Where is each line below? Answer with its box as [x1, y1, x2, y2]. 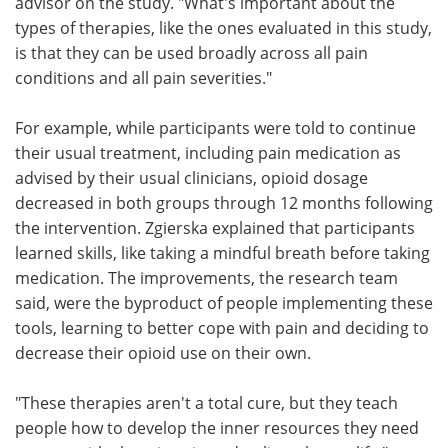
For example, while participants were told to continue [15, 116, 416, 138]
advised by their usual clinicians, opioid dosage [15, 166, 368, 188]
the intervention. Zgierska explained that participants [15, 216, 415, 238]
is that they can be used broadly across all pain [15, 41, 368, 63]
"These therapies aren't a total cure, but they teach [15, 391, 398, 413]
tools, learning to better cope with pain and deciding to [15, 316, 429, 338]
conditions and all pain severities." [15, 66, 272, 88]
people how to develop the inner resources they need [15, 416, 419, 438]
